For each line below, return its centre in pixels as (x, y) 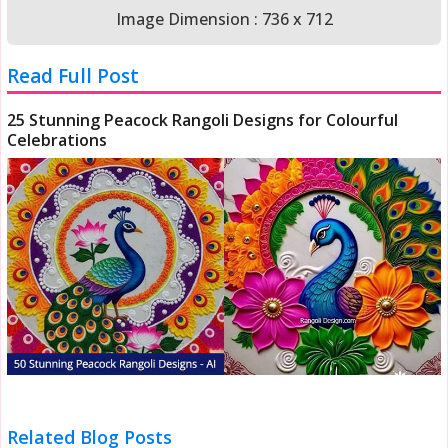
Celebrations (57, 140)
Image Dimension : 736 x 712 (224, 19)
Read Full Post (73, 76)
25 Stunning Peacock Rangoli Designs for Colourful (203, 120)
